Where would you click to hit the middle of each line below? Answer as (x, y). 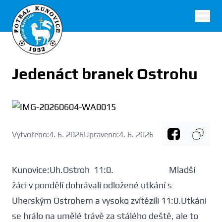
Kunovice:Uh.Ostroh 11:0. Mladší (104, 170)
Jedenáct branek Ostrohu (105, 74)
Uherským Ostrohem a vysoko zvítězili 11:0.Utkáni (109, 200)
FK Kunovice (35, 22)
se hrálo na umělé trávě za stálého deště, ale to (105, 216)
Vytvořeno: (30, 134)
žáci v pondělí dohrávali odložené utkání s (92, 185)
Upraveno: (101, 134)
